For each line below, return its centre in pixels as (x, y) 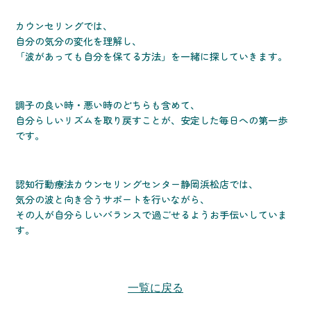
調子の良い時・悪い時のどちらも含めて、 (108, 105)
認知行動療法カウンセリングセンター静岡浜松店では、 (137, 184)
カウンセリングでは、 (64, 26)
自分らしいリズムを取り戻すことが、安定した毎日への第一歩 (152, 120)
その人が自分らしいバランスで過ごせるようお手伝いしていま (152, 215)
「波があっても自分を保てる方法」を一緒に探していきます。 (152, 57)
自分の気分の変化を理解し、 (79, 41)
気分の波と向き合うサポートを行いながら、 (113, 200)
